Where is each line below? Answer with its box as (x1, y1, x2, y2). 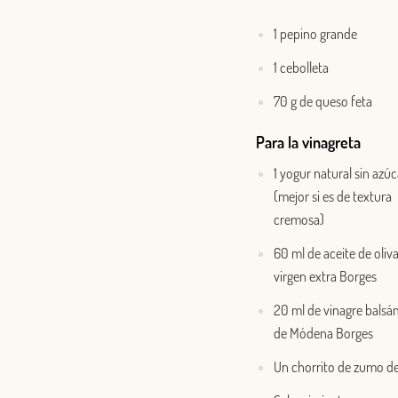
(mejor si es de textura (274, 187, 392, 205)
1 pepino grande (274, 24, 357, 43)
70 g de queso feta (274, 92, 372, 110)
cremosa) (274, 210, 324, 228)
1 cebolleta (274, 58, 329, 76)
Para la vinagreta (256, 131, 361, 152)
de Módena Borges (274, 323, 373, 342)
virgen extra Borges (274, 267, 377, 285)
